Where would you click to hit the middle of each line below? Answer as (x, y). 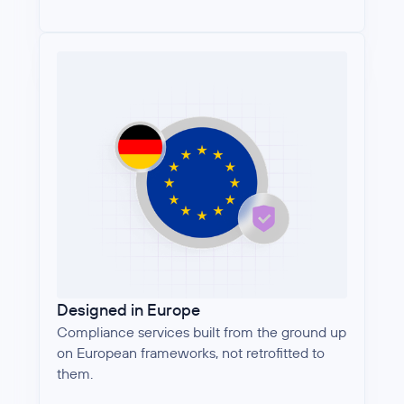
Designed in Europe (129, 309)
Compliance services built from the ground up (202, 331)
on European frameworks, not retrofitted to (191, 352)
